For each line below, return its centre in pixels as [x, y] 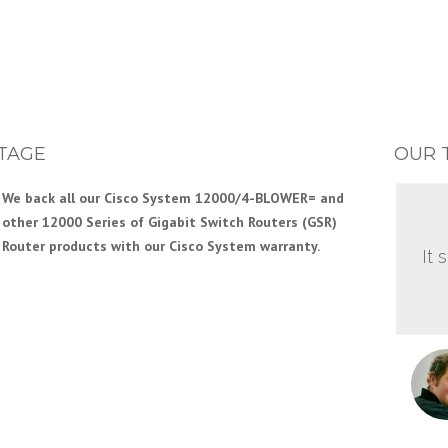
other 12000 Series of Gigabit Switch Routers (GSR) [169, 222]
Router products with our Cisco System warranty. [161, 246]
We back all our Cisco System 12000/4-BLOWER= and [173, 198]
